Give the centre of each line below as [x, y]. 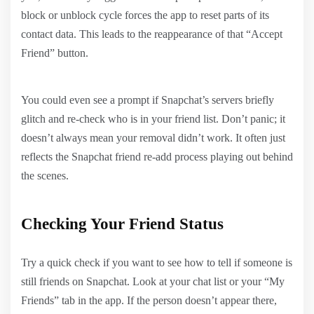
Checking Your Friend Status [122, 224]
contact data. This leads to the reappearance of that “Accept [152, 34]
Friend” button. [55, 53]
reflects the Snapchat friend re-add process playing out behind [157, 156]
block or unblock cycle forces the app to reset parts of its [145, 15]
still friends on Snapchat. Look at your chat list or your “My [153, 281]
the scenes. [45, 175]
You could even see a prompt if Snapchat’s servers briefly [148, 100]
